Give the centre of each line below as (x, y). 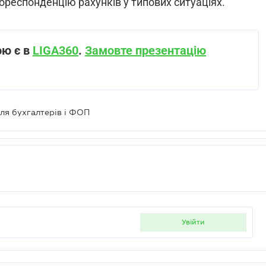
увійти (195, 222)
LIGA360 (56, 50)
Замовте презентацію (145, 50)
